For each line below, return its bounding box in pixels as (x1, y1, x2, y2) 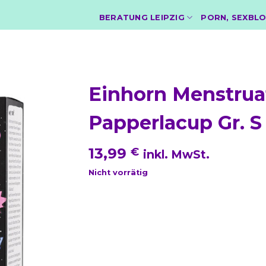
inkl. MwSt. (143, 147, 210, 161)
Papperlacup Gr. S (88, 111, 262, 134)
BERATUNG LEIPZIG (99, 12, 185, 22)
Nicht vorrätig (88, 168, 148, 177)
